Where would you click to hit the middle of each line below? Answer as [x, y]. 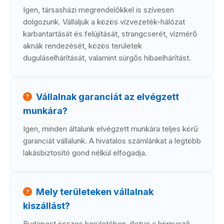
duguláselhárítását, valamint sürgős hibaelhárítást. [107, 58]
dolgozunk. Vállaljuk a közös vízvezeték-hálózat [104, 22]
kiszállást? [46, 206]
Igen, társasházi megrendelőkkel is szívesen [98, 10]
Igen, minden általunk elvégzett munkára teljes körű [110, 129]
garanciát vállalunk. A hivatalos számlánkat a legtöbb [112, 141]
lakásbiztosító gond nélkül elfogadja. [85, 153]
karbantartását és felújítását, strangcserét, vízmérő [110, 34]
